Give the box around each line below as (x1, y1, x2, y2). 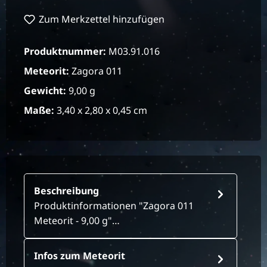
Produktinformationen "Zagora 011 (34, 199, 194, 213)
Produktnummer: (24, 45, 108, 58)
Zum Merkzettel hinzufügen (39, 13, 165, 26)
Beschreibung (34, 184, 99, 198)
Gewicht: (24, 84, 69, 98)
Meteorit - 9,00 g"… (34, 214, 120, 228)
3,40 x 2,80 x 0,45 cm (57, 104, 147, 117)
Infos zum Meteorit (34, 249, 125, 263)
